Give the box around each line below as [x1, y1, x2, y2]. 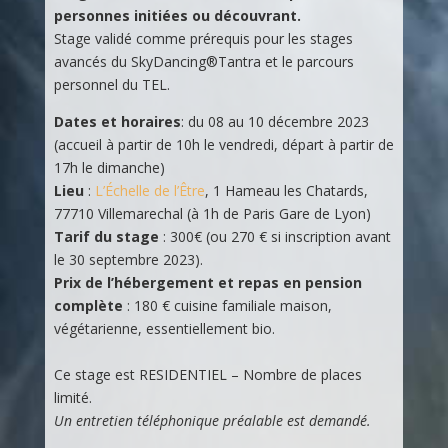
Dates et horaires [53, 111, 181, 131]
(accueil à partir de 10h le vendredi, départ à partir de [53, 134, 394, 154]
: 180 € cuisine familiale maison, [122, 295, 332, 315]
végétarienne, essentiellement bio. [53, 318, 275, 338]
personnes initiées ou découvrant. [53, 5, 301, 25]
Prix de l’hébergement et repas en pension [53, 272, 362, 292]
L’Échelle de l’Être [94, 180, 205, 200]
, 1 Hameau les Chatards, [204, 180, 368, 200]
